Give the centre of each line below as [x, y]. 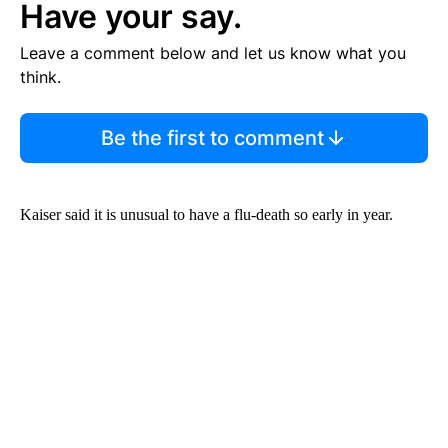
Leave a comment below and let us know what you [213, 53]
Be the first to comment [212, 138]
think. [40, 77]
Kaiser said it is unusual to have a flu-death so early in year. [206, 215]
